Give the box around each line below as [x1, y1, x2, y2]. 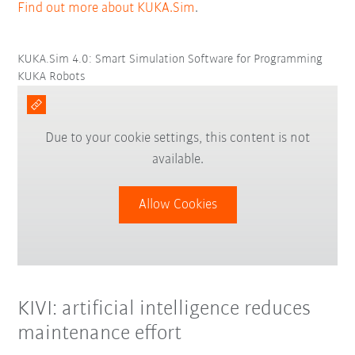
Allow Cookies [138, 197, 217, 212]
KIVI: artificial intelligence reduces [17, 298, 311, 320]
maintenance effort [17, 323, 182, 345]
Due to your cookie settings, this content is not [45, 130, 310, 146]
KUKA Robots [17, 70, 86, 83]
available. [151, 151, 204, 167]
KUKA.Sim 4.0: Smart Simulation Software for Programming [17, 52, 323, 66]
